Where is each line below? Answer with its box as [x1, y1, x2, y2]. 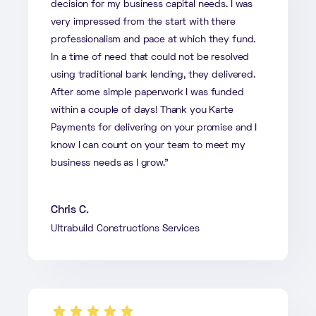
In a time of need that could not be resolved [51, 52, 250, 62]
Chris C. [51, 205, 89, 215]
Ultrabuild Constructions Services [51, 224, 200, 233]
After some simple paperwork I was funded [51, 87, 244, 97]
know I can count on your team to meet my [51, 140, 245, 150]
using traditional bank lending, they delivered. [51, 70, 255, 80]
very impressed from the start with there [51, 17, 236, 27]
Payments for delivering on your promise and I [51, 123, 257, 133]
